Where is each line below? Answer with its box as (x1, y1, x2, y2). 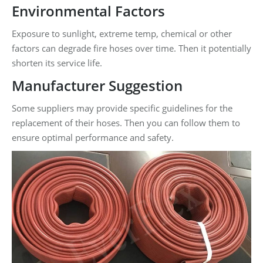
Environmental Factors (12, 1, 165, 21)
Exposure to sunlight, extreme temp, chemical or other (12, 28, 232, 40)
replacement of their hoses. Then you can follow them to (12, 117, 240, 129)
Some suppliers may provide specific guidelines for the (12, 102, 232, 114)
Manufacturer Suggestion (12, 76, 183, 96)
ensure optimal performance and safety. (12, 131, 174, 144)
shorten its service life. (12, 57, 102, 69)
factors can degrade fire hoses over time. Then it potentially (12, 42, 251, 55)
